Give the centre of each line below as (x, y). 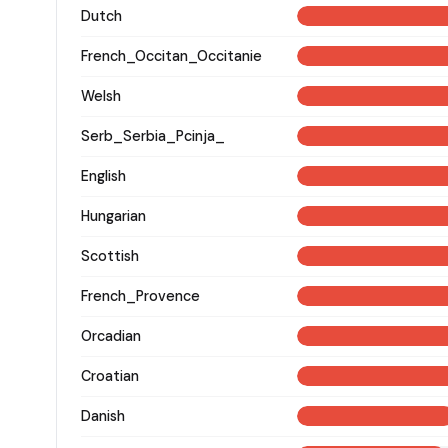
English (103, 175)
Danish (103, 415)
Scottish (110, 255)
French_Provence (140, 295)
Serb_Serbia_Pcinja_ (153, 135)
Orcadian (111, 335)
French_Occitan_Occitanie (171, 55)
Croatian (110, 375)
